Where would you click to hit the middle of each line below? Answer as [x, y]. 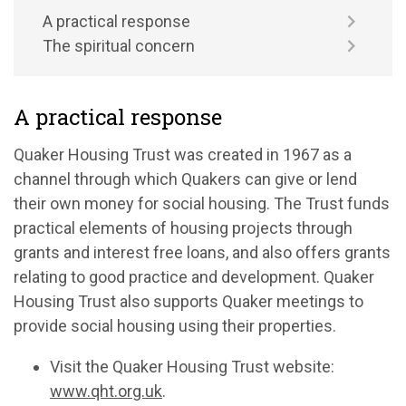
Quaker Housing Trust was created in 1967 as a [183, 155]
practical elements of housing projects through [183, 228]
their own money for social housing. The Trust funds [202, 203]
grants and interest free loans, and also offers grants [202, 252]
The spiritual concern [119, 46]
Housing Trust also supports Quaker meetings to [188, 301]
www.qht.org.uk [106, 391]
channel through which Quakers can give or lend [185, 179]
